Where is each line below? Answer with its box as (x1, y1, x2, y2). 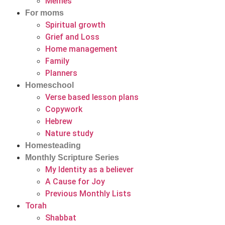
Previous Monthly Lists (45, 189, 131, 198)
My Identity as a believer (45, 165, 134, 174)
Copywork (45, 104, 82, 114)
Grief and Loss (45, 32, 99, 42)
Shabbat (45, 213, 76, 222)
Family (45, 56, 69, 66)
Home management (45, 44, 118, 54)
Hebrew (45, 117, 72, 126)
